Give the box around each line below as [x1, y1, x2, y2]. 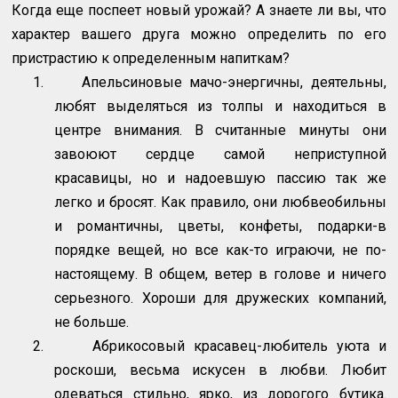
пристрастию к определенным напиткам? [12, 50, 291, 68]
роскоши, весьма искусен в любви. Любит [54, 362, 386, 379]
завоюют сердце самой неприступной [54, 146, 386, 163]
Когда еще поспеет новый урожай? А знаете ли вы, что [12, 2, 386, 20]
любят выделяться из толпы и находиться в [54, 98, 386, 115]
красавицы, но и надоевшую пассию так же [54, 170, 386, 187]
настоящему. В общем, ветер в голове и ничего [54, 266, 386, 283]
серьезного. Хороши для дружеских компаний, [54, 290, 386, 307]
